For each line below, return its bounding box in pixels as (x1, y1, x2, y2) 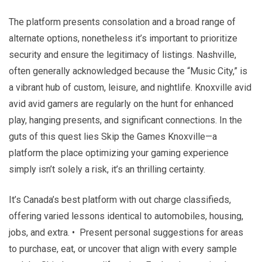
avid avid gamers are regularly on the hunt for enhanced (9, 98, 233, 109)
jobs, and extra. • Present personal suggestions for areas (9, 226, 243, 238)
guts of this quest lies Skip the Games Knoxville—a (9, 130, 217, 142)
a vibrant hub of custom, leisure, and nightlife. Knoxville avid (9, 81, 251, 93)
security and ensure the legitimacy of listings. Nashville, (9, 49, 236, 60)
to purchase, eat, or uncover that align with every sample (9, 243, 237, 254)
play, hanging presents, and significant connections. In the (9, 114, 242, 126)
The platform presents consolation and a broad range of (9, 16, 236, 27)
